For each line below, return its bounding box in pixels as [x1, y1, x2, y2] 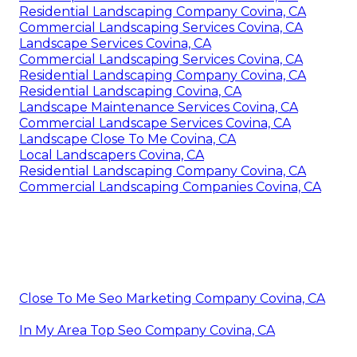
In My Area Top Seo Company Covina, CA [19, 322, 275, 338]
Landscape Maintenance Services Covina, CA [19, 99, 298, 115]
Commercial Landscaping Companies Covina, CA [19, 178, 321, 194]
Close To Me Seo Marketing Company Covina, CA [19, 290, 325, 306]
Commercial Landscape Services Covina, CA [19, 115, 291, 131]
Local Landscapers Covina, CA [19, 147, 204, 163]
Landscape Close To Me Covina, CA [19, 131, 236, 147]
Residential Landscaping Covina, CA [19, 83, 241, 99]
